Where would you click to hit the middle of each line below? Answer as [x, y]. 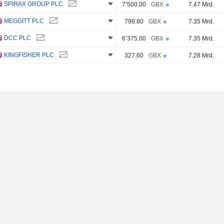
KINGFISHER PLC [29, 55]
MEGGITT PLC [24, 21]
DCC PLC [18, 38]
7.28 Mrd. [201, 55]
